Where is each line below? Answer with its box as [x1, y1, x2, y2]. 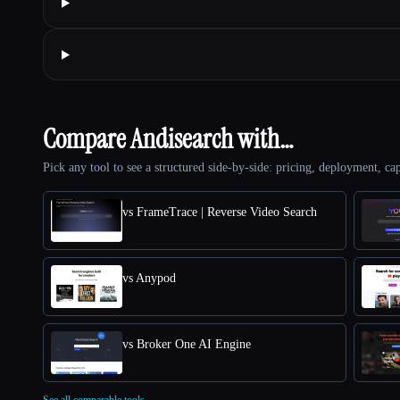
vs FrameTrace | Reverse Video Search [122, 205, 317, 220]
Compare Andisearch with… [43, 121, 294, 157]
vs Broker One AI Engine [122, 337, 251, 352]
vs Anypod [122, 271, 176, 286]
